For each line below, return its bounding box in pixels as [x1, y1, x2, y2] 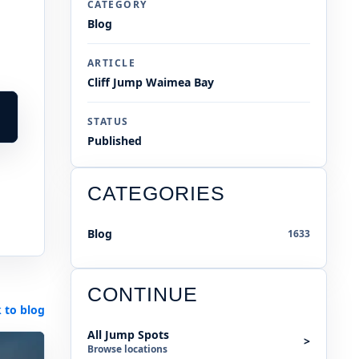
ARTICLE [87, 56, 136, 71]
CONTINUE [87, 284, 198, 306]
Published [87, 133, 142, 149]
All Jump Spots [87, 327, 169, 343]
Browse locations [87, 342, 167, 357]
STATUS [87, 115, 129, 129]
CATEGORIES [87, 183, 225, 205]
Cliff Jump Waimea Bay [87, 75, 214, 91]
